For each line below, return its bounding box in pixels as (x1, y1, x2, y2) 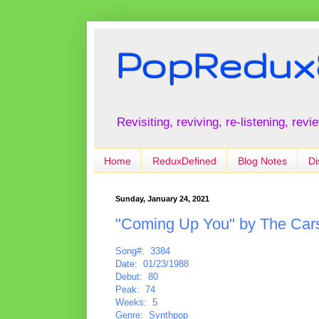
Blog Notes (238, 155, 287, 167)
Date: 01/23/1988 (115, 258, 189, 269)
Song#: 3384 (115, 245, 170, 256)
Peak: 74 (115, 283, 155, 295)
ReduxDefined (152, 155, 216, 167)
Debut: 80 (115, 271, 158, 282)
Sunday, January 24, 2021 (115, 194, 209, 204)
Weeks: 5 (115, 296, 157, 308)
